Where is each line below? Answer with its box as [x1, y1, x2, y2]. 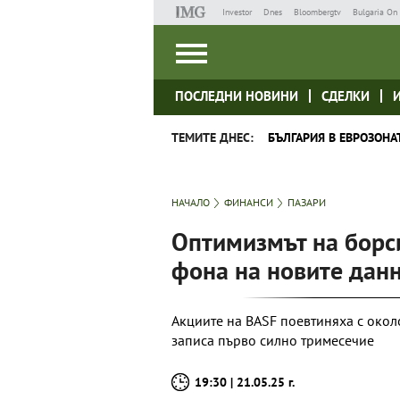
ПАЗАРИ [287, 196, 326, 209]
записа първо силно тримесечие [171, 331, 374, 349]
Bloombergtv [293, 6, 341, 18]
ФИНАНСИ [224, 196, 273, 209]
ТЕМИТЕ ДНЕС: [171, 129, 254, 146]
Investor [221, 6, 252, 18]
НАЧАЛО [171, 196, 210, 209]
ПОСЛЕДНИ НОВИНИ [175, 87, 298, 104]
